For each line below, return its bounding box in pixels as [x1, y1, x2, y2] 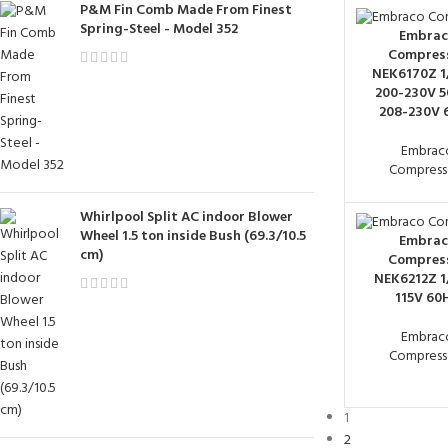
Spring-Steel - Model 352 [80, 18, 238, 41]
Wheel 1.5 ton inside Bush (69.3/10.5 [80, 225, 306, 248]
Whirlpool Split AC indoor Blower [80, 206, 293, 229]
